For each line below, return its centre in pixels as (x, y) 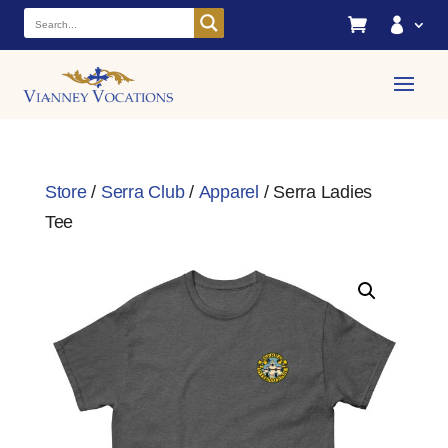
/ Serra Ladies (315, 192)
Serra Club (142, 192)
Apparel (228, 192)
